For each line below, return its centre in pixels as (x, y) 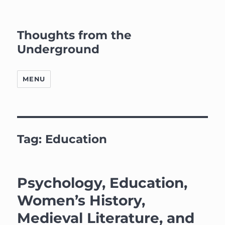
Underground (59, 49)
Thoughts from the (75, 35)
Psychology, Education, (102, 183)
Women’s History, (81, 200)
